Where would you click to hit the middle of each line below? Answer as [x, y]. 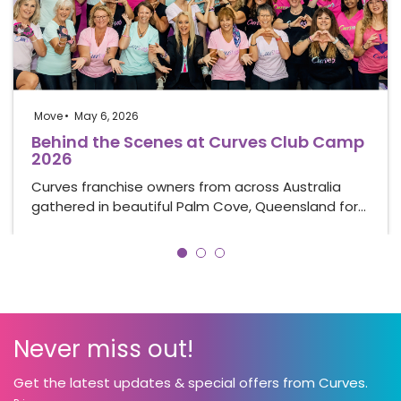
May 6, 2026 [106, 115]
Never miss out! [103, 349]
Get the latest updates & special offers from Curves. [191, 383]
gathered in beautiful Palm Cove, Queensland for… [199, 206]
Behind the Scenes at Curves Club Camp [198, 141]
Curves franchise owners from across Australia [186, 186]
